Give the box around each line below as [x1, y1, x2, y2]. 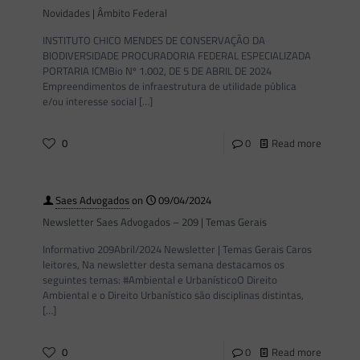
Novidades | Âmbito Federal [43, 5, 167, 21]
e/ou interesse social [43, 93, 137, 109]
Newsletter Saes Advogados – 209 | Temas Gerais [43, 214, 267, 230]
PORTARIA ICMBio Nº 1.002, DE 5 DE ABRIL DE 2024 [43, 63, 272, 79]
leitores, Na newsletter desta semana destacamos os [43, 256, 284, 272]
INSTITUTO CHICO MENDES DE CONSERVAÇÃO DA [43, 32, 265, 48]
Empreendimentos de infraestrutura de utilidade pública [43, 78, 297, 94]
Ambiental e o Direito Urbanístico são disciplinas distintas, [43, 287, 304, 303]
